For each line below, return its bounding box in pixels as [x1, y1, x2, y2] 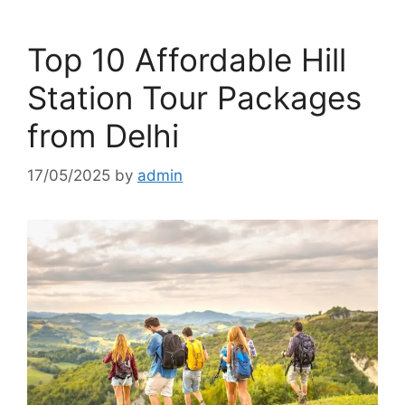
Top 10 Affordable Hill [27, 40, 346, 79]
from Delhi [27, 116, 179, 155]
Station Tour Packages [27, 78, 362, 117]
